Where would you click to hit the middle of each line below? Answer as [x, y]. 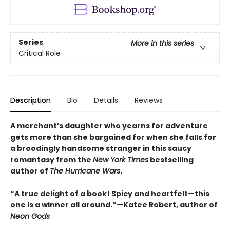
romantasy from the [52, 160]
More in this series [162, 43]
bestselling [171, 160]
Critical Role [40, 53]
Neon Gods [30, 216]
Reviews [149, 100]
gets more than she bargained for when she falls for [113, 137]
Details [106, 100]
